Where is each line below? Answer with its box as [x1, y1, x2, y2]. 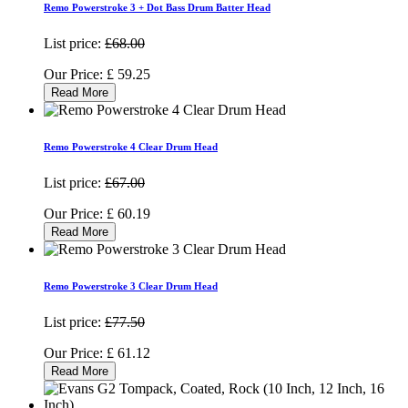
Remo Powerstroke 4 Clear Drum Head [44, 141, 218, 153]
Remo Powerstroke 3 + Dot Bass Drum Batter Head [44, 2, 270, 14]
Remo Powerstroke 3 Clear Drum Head [44, 280, 218, 292]
